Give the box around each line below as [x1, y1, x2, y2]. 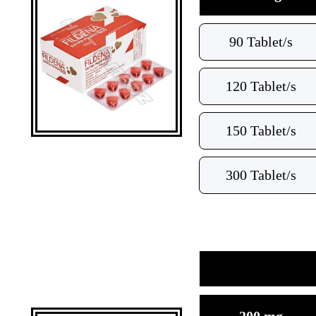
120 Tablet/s [226, 78, 296, 94]
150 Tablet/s [226, 123, 296, 138]
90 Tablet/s [229, 34, 293, 49]
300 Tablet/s [226, 167, 296, 183]
